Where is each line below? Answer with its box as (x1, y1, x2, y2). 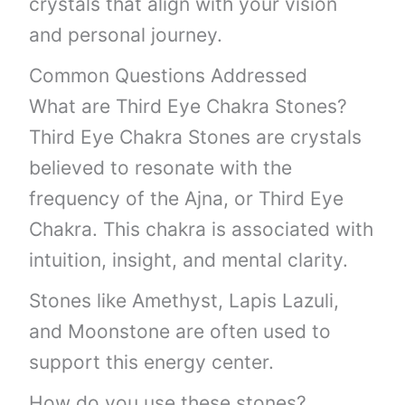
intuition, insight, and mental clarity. (29, 248, 349, 271)
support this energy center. (29, 351, 275, 373)
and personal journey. (29, 23, 223, 46)
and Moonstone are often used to (29, 320, 332, 343)
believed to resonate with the (29, 155, 293, 179)
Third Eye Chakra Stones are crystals (29, 125, 363, 148)
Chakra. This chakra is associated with (29, 217, 374, 240)
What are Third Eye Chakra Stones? (29, 94, 348, 118)
